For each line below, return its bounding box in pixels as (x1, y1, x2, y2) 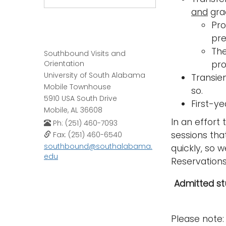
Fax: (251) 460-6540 (51, 130, 122, 140)
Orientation (44, 59, 84, 69)
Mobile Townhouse (44, 82, 111, 92)
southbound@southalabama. (44, 141, 152, 151)
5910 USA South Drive (44, 93, 117, 103)
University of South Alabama (44, 70, 145, 80)
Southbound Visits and (44, 48, 126, 59)
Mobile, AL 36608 (44, 105, 102, 115)
